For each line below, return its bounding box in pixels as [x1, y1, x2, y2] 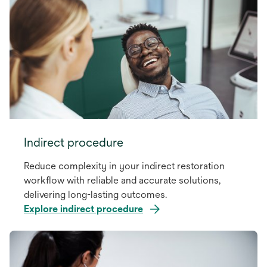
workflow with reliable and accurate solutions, [24, 174, 221, 186]
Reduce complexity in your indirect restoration [24, 160, 225, 172]
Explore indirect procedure [24, 203, 143, 215]
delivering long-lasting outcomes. [24, 188, 167, 200]
